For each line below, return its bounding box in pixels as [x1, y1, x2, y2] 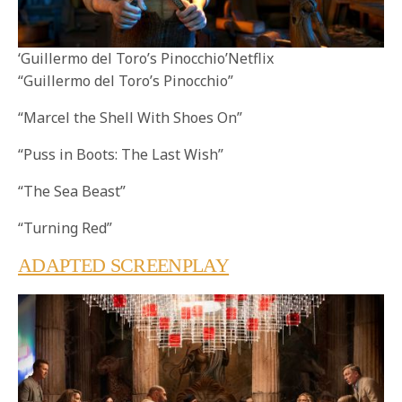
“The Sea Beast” [18, 180, 127, 201]
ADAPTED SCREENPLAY [18, 253, 230, 276]
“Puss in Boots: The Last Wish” [18, 144, 224, 164]
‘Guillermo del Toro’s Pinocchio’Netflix [18, 48, 274, 68]
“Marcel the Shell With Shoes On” [18, 107, 243, 127]
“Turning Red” [18, 217, 113, 238]
